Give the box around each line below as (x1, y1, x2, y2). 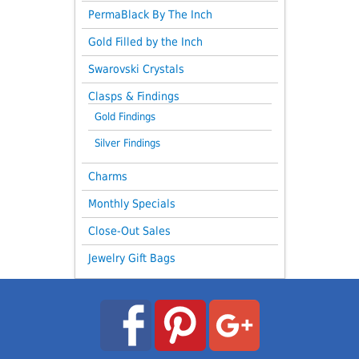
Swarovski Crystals (87, 62, 184, 75)
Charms (87, 169, 127, 183)
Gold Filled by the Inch (87, 34, 203, 48)
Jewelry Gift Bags (87, 251, 175, 264)
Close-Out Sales (87, 224, 171, 237)
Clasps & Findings (87, 89, 179, 103)
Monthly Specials (87, 196, 175, 210)
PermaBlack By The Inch (87, 7, 212, 21)
